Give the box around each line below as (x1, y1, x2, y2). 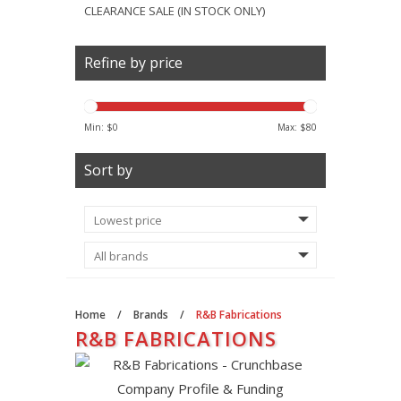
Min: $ (84, 121, 113, 133)
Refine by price (84, 53, 183, 73)
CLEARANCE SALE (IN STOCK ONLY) (84, 3, 265, 19)
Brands (133, 307, 168, 322)
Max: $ (277, 121, 306, 133)
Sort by (84, 160, 132, 180)
